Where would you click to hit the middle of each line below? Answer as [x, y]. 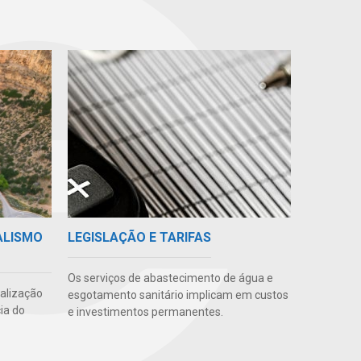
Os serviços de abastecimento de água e [170, 278]
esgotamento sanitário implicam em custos [178, 295]
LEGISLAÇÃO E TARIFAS [139, 238]
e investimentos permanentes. [145, 312]
